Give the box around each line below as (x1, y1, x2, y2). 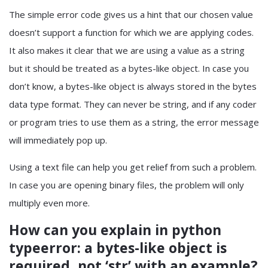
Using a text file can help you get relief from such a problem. (9, 161, 257, 173)
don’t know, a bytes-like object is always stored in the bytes (9, 80, 257, 92)
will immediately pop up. (9, 134, 107, 146)
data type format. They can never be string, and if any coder (9, 98, 257, 110)
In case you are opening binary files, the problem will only (9, 179, 244, 191)
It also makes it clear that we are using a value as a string (9, 44, 245, 56)
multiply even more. (9, 197, 90, 209)
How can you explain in (9, 220, 172, 239)
